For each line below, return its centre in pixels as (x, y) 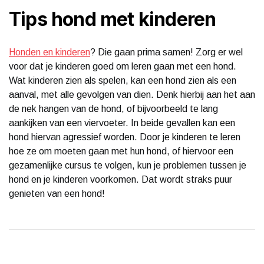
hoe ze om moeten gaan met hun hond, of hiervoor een (121, 151)
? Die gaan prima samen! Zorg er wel (166, 52)
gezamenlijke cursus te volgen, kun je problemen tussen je (128, 165)
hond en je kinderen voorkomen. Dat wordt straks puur (121, 179)
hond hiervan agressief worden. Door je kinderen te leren (125, 137)
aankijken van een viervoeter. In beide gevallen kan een (122, 123)
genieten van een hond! (57, 193)
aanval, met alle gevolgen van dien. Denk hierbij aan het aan (132, 94)
